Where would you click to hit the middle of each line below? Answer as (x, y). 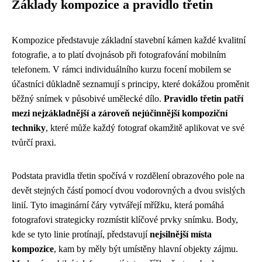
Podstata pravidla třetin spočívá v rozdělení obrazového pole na (128, 175)
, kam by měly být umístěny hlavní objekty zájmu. (146, 249)
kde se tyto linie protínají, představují (81, 234)
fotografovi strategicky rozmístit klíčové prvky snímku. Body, (125, 219)
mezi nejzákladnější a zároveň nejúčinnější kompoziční (120, 113)
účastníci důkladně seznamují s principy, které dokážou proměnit (130, 84)
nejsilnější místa (181, 234)
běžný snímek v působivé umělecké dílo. (88, 98)
